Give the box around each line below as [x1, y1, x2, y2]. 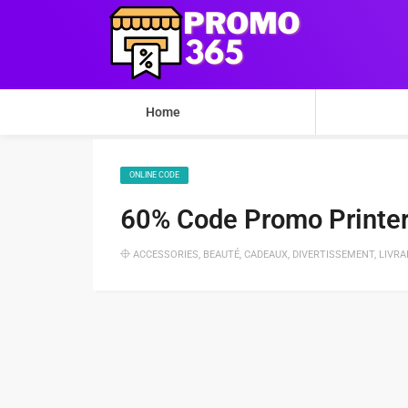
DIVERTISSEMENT [292, 249, 374, 260]
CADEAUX [244, 249, 288, 260]
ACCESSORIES [133, 249, 199, 260]
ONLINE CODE [129, 170, 179, 179]
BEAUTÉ [203, 249, 240, 260]
